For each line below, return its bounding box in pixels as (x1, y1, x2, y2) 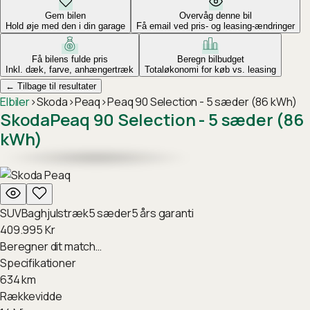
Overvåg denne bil (179, 10, 252, 21)
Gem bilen (45, 10, 86, 21)
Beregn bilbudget (176, 54, 244, 64)
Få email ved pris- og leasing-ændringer (136, 21, 295, 31)
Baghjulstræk (21, 206, 89, 221)
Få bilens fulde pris (31, 54, 108, 64)
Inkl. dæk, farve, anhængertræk (6, 64, 134, 75)
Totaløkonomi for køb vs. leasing (145, 64, 276, 75)
